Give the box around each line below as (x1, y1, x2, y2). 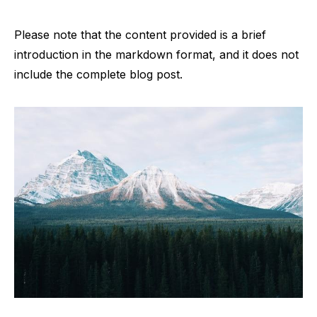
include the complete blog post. (14, 67, 183, 81)
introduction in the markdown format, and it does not (14, 47, 299, 62)
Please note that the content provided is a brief (14, 28, 266, 42)
